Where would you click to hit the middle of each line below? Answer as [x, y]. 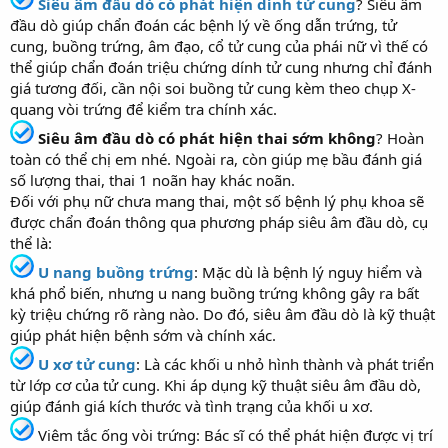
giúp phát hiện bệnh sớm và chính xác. [143, 334]
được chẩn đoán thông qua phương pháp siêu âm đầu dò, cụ [219, 221]
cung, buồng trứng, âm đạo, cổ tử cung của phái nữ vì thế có [219, 45]
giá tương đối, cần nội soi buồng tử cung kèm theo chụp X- [213, 87]
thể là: [31, 242]
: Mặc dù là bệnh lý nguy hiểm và [308, 271]
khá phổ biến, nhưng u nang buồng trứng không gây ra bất [214, 292]
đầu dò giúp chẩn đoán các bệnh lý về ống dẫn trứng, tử [203, 24]
